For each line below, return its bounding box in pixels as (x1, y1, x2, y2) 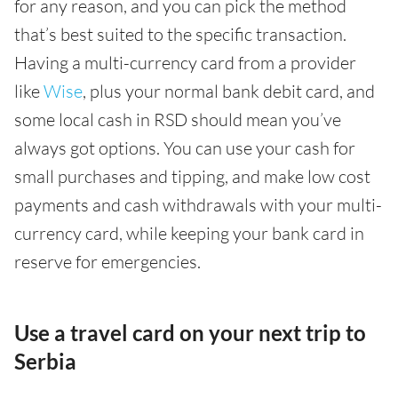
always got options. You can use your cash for (14, 137, 355, 159)
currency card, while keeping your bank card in (14, 222, 364, 244)
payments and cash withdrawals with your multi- (14, 194, 382, 216)
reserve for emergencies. (14, 251, 201, 273)
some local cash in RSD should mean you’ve (14, 108, 341, 131)
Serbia (14, 348, 76, 374)
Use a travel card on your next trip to (14, 320, 366, 346)
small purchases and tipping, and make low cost (14, 165, 370, 187)
